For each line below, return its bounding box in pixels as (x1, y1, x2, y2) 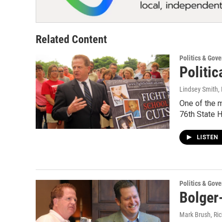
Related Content (36, 33, 107, 46)
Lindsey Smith (179, 85, 218, 93)
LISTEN (197, 133, 220, 141)
